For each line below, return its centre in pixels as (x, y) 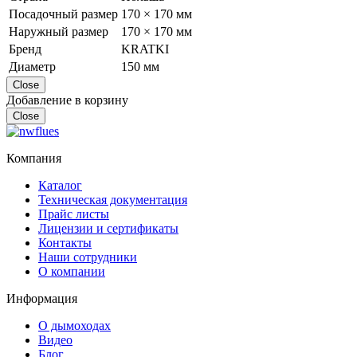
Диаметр (32, 66)
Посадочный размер (63, 14)
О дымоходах (75, 325)
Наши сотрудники (88, 257)
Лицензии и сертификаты (108, 228)
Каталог (60, 185)
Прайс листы (74, 214)
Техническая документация (113, 199)
